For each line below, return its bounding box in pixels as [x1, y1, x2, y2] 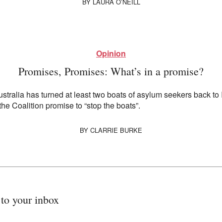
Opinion [96, 48, 126, 59]
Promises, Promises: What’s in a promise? [18, 64, 204, 79]
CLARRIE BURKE [90, 125, 142, 135]
